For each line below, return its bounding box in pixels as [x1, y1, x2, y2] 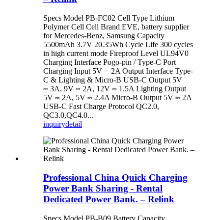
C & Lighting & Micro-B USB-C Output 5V [43, 76, 182, 84]
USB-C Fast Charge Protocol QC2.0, [43, 102, 159, 111]
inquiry [43, 120, 65, 129]
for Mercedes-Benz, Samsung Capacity [43, 31, 165, 40]
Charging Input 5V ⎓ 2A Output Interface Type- [43, 67, 193, 76]
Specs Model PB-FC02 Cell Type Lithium [43, 14, 174, 23]
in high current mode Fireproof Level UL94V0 [43, 49, 189, 58]
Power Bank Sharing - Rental [43, 183, 163, 193]
